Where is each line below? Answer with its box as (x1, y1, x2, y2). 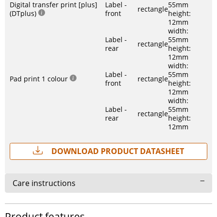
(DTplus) (10, 9, 38, 18)
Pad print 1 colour (10, 74, 70, 83)
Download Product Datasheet (49, 146, 184, 156)
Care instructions (13, 178, 76, 188)
